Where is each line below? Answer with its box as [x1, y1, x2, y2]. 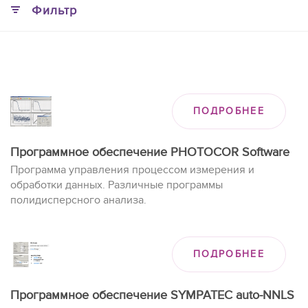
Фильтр [32, 3, 77, 18]
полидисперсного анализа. [10, 193, 146, 207]
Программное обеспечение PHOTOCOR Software [10, 145, 289, 159]
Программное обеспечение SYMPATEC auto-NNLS [10, 288, 294, 302]
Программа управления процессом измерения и [10, 163, 254, 177]
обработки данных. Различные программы [10, 178, 223, 192]
